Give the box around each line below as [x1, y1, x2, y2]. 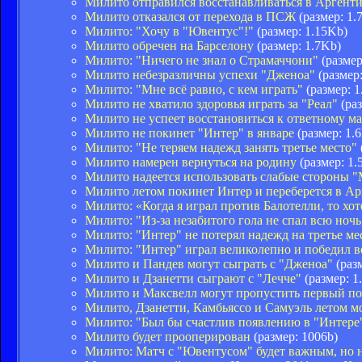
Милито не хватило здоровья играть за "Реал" [85, 96, 338, 111]
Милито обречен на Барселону [85, 38, 254, 53]
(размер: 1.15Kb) [254, 23, 347, 38]
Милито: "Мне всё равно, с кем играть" [85, 82, 303, 96]
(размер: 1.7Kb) [254, 38, 341, 53]
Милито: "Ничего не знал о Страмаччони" [85, 53, 318, 67]
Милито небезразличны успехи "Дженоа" [85, 67, 315, 82]
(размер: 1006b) [250, 329, 338, 343]
